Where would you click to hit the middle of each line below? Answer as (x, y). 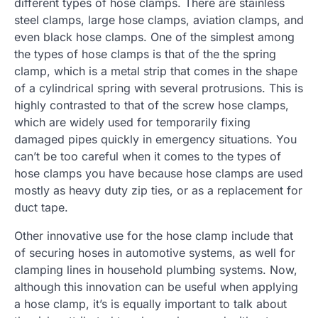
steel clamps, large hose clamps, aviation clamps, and (159, 20)
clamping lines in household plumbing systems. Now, (156, 270)
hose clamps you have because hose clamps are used (159, 174)
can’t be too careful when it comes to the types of (148, 157)
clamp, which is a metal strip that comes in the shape (156, 71)
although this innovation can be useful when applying (156, 287)
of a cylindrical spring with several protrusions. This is (159, 88)
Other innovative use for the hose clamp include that (154, 236)
